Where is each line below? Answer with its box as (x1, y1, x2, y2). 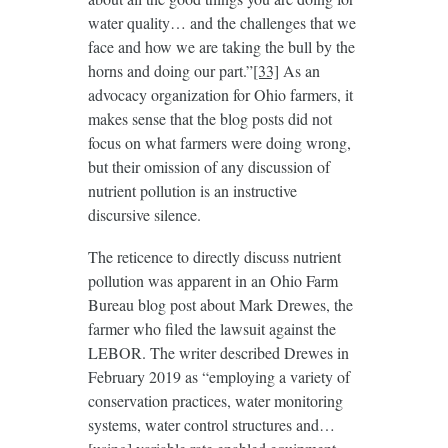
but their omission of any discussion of (87, 156, 330, 178)
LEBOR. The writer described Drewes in (87, 342, 349, 364)
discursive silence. (87, 204, 201, 226)
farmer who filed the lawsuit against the (87, 318, 336, 340)
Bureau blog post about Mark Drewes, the (87, 294, 353, 316)
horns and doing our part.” (87, 60, 253, 82)
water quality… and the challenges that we (87, 12, 356, 34)
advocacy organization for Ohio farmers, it (87, 84, 353, 106)
